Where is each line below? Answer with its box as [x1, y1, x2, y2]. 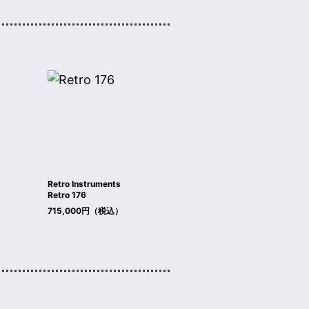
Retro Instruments [47, 179, 121, 190]
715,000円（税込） [47, 206, 123, 217]
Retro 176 [47, 190, 86, 201]
